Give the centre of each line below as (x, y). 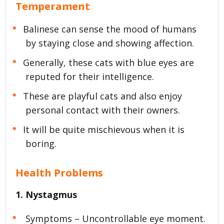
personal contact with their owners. (103, 110)
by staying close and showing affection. (110, 43)
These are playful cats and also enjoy (102, 96)
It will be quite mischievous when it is (103, 129)
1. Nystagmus (46, 194)
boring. (41, 143)
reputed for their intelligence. (90, 76)
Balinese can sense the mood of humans (109, 29)
